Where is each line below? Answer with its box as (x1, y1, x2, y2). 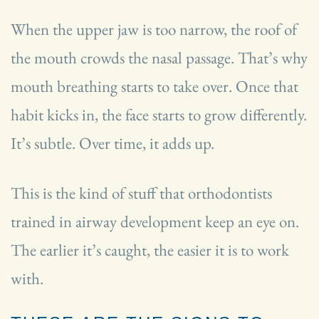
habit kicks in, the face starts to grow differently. (11, 103, 307, 125)
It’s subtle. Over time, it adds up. (11, 132, 214, 154)
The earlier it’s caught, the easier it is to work (11, 239, 289, 261)
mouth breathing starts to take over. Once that (11, 75, 298, 97)
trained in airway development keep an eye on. (11, 210, 299, 232)
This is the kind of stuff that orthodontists (11, 182, 272, 204)
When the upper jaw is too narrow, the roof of (11, 18, 297, 40)
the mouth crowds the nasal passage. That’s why (11, 46, 308, 68)
